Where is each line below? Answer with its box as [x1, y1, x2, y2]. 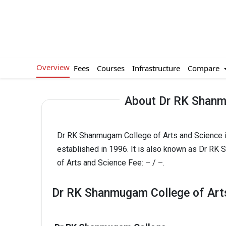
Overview [36, 62, 70, 73]
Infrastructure [132, 63, 180, 73]
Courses [96, 63, 125, 73]
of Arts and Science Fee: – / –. [57, 157, 164, 167]
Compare [187, 63, 221, 73]
